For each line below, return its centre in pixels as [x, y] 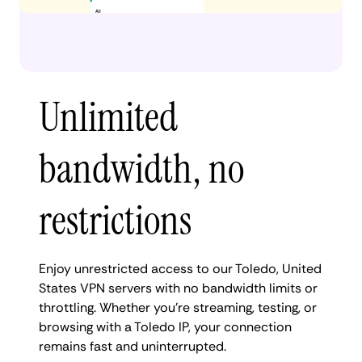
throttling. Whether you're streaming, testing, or [178, 307]
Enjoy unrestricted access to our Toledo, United [180, 268]
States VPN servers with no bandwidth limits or [178, 288]
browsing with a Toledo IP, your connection [165, 326]
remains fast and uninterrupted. [133, 346]
